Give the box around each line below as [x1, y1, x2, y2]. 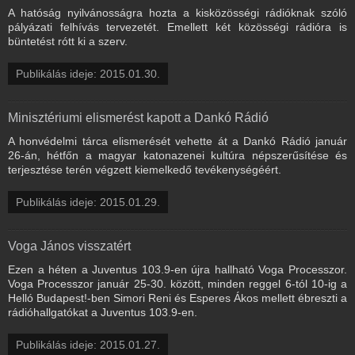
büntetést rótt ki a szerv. [8, 34, 128, 48]
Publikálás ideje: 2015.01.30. [16, 67, 160, 80]
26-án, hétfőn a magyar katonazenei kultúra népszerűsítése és [8, 148, 347, 162]
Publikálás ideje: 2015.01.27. [16, 338, 160, 351]
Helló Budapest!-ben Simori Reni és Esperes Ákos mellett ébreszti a [8, 291, 347, 304]
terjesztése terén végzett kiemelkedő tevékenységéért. [8, 162, 281, 176]
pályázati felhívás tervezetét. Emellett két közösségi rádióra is [8, 20, 347, 33]
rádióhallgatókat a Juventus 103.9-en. [8, 305, 197, 319]
